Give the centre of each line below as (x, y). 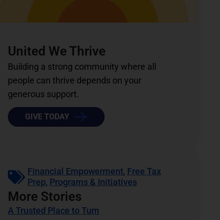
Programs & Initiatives (93, 182)
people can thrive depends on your (75, 81)
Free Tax (144, 171)
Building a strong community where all (82, 67)
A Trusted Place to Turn (54, 211)
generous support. (43, 94)
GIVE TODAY (47, 117)
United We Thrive (57, 51)
